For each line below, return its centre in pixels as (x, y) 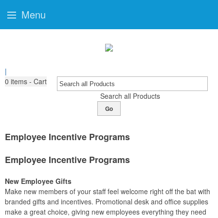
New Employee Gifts (38, 181)
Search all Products (130, 96)
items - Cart (29, 81)
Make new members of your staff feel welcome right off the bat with (108, 191)
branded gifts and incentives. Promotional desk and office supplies (107, 201)
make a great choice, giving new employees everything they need (106, 212)
